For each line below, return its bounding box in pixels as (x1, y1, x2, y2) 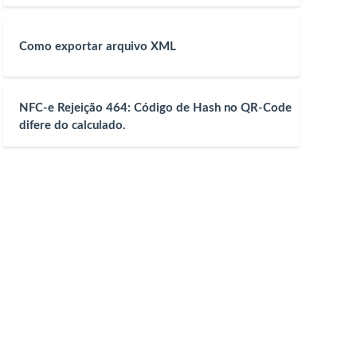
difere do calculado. (19, 119, 126, 131)
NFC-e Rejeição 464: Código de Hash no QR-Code (19, 101, 292, 114)
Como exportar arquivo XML (19, 40, 176, 53)
